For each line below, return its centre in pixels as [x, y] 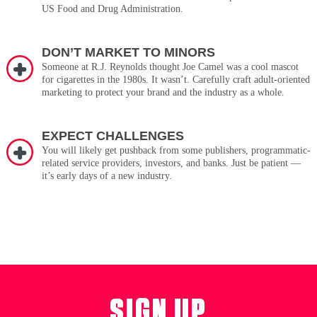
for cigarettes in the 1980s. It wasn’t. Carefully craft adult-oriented [175, 80]
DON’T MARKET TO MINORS [128, 53]
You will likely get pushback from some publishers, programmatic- [176, 151]
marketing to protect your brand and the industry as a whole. [163, 93]
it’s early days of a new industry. [106, 176]
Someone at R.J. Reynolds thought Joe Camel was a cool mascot [170, 67]
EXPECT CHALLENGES [113, 136]
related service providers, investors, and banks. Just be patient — [171, 163]
